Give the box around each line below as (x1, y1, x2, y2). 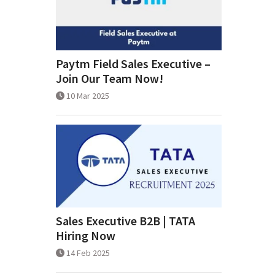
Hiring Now (56, 228, 115, 244)
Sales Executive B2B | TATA (56, 213, 195, 229)
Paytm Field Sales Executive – (56, 56, 211, 72)
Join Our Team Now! (56, 71, 163, 87)
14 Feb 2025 (66, 247, 110, 259)
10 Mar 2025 (66, 90, 109, 102)
